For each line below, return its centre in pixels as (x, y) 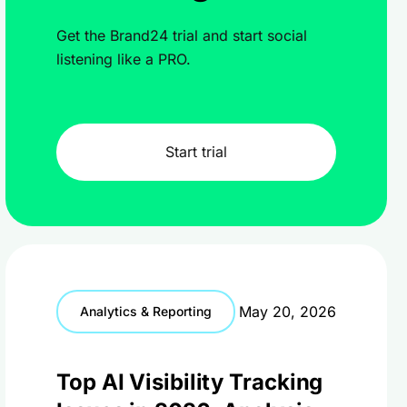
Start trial (196, 152)
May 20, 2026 (288, 312)
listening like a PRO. (124, 59)
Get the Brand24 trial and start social (182, 35)
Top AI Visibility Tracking (190, 382)
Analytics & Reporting (146, 311)
